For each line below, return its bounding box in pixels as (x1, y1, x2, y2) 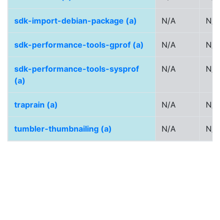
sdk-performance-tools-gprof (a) (14, 40, 144, 50)
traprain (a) (14, 100, 58, 110)
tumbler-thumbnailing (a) (14, 124, 112, 134)
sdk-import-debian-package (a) (14, 16, 137, 26)
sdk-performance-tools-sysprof (14, 64, 139, 74)
